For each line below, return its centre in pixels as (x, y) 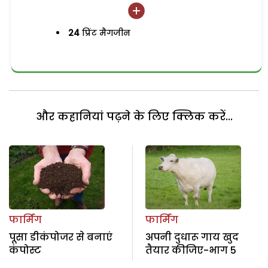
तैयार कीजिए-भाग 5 (191, 250)
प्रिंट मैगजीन (105, 33)
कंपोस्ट (25, 250)
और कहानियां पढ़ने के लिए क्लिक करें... (134, 117)
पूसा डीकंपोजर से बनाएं (61, 237)
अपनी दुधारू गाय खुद (192, 237)
